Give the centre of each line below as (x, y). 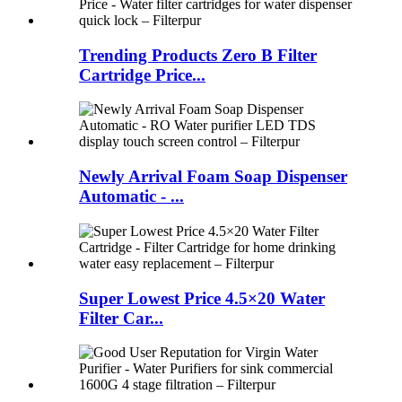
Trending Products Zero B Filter (198, 55)
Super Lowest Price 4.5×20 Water (202, 298)
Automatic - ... (131, 197)
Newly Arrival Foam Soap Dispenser (213, 177)
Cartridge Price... (142, 74)
